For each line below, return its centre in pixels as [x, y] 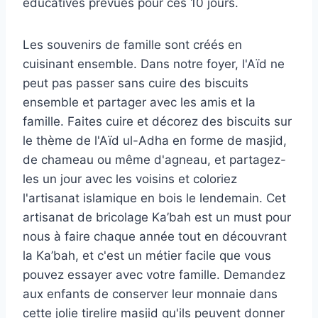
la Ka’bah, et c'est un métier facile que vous [147, 255]
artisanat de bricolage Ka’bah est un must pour [157, 217]
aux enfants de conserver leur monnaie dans [150, 294]
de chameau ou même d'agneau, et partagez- [154, 159]
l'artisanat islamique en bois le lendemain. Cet [154, 198]
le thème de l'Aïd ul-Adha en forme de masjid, [155, 140]
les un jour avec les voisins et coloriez [130, 179]
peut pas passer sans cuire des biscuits [136, 83]
